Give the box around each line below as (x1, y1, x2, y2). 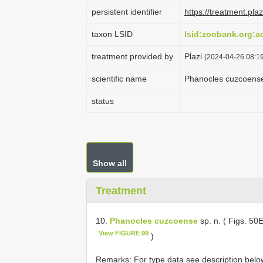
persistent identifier (92, 7, 162, 16)
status (92, 96, 114, 106)
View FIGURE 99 (99, 229, 149, 237)
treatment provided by (92, 52, 173, 61)
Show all (93, 159, 127, 168)
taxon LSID (92, 29, 133, 39)
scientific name (92, 74, 147, 83)
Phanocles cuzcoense (110, 215, 198, 225)
